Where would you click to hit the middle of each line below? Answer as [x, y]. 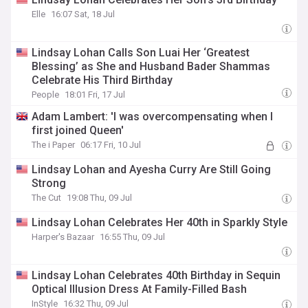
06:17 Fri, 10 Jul [111, 145]
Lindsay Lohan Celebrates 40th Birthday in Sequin [156, 275]
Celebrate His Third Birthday [102, 80]
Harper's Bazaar [63, 237]
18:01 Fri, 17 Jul [95, 95]
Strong [49, 183]
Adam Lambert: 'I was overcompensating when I [153, 117]
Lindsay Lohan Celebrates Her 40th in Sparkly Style [160, 222]
